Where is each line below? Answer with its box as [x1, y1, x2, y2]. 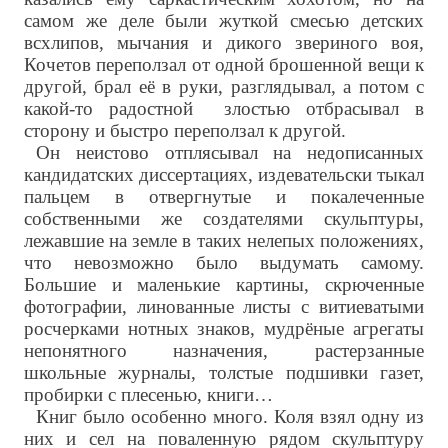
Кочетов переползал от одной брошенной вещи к [23, 54, 425, 76]
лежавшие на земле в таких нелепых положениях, [23, 230, 425, 252]
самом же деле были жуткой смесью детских [23, 10, 425, 32]
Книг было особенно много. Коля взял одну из [35, 406, 425, 428]
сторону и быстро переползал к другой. [23, 120, 346, 142]
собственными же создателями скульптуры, [23, 208, 425, 230]
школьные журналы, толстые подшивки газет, [23, 362, 425, 384]
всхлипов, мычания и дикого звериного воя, [23, 32, 425, 54]
